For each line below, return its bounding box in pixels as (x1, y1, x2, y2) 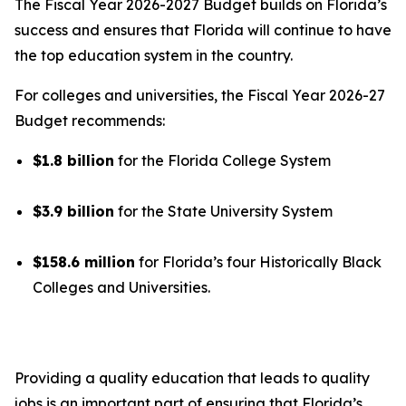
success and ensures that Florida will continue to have (14, 21, 391, 39)
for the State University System (114, 202, 336, 220)
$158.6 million (33, 253, 135, 271)
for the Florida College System (114, 151, 331, 169)
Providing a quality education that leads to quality (14, 369, 370, 387)
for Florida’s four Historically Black (135, 253, 382, 271)
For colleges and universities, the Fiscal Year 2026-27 (14, 86, 385, 104)
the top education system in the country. (14, 46, 293, 64)
